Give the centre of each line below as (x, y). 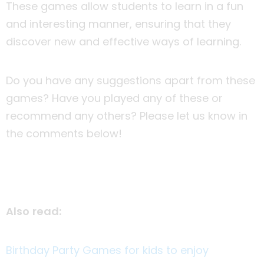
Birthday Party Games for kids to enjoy (107, 250)
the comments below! (64, 133)
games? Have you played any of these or (114, 98)
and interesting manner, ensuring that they (118, 24)
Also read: (34, 211)
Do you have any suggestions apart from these (131, 80)
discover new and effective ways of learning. (125, 41)
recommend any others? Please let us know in (127, 115)
